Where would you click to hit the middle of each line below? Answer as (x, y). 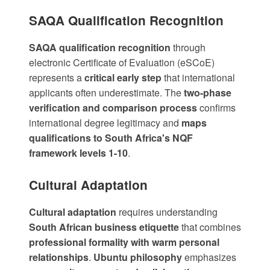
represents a (57, 78)
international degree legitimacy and (105, 123)
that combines (210, 227)
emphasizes (209, 257)
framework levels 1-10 (78, 153)
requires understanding (167, 212)
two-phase (208, 93)
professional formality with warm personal (124, 242)
